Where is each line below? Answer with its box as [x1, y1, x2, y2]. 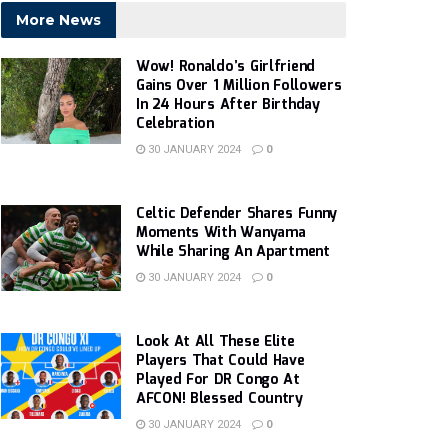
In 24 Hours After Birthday [136, 94, 320, 116]
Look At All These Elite [136, 331, 295, 353]
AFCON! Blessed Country [136, 388, 303, 410]
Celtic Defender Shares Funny [136, 203, 338, 225]
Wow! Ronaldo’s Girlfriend [136, 56, 316, 78]
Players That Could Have [136, 350, 305, 372]
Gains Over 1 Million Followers [136, 75, 342, 97]
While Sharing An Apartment [136, 241, 330, 263]
